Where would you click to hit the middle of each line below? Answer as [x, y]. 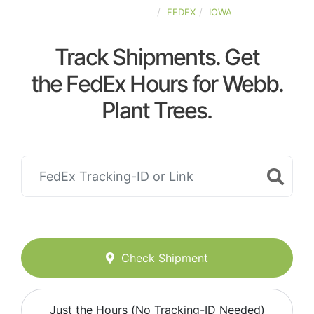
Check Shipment [165, 258]
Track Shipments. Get [157, 57]
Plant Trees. [157, 110]
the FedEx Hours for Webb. [157, 84]
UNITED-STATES [118, 12]
